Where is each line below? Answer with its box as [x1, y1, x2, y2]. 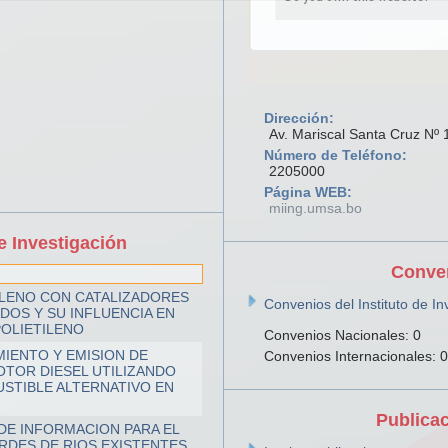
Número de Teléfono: [264, 147, 407, 163]
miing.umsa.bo [269, 200, 362, 216]
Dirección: [264, 110, 334, 126]
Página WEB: [264, 184, 352, 200]
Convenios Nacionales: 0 [264, 327, 421, 343]
